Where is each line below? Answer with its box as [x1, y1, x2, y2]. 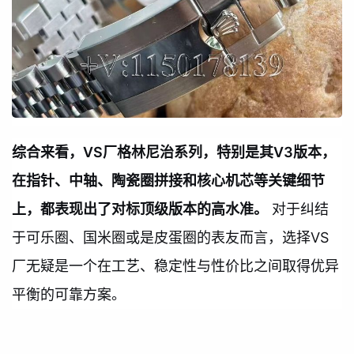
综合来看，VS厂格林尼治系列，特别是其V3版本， [12, 143, 336, 160]
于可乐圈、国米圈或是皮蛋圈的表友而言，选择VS [12, 228, 329, 246]
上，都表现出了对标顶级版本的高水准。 [12, 200, 268, 217]
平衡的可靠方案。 [12, 285, 126, 303]
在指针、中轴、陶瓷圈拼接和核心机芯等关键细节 [12, 171, 325, 189]
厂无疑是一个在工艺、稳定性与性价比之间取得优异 [12, 257, 339, 274]
